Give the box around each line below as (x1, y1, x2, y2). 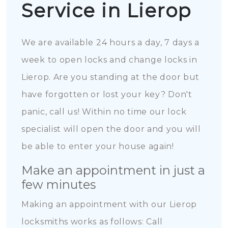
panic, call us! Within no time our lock (21, 107, 187, 117)
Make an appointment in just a (21, 163, 205, 178)
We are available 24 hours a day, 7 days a (21, 38, 199, 47)
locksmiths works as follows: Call (21, 217, 163, 226)
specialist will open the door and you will (21, 124, 201, 134)
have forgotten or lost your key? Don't (21, 90, 192, 99)
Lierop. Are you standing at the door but (21, 72, 200, 82)
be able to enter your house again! (21, 141, 174, 151)
